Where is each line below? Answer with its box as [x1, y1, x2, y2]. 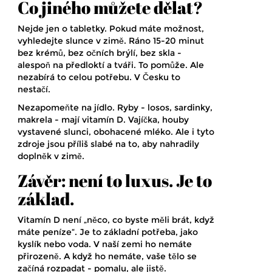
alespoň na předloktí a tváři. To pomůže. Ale [18, 59, 204, 71]
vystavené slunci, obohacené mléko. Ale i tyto [18, 126, 214, 138]
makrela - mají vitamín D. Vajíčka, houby [18, 114, 189, 126]
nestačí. [18, 84, 50, 95]
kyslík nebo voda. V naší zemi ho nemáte [18, 239, 192, 250]
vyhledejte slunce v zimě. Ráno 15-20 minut [18, 35, 204, 47]
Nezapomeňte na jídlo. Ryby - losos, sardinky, [18, 102, 212, 114]
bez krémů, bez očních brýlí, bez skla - [18, 47, 182, 59]
